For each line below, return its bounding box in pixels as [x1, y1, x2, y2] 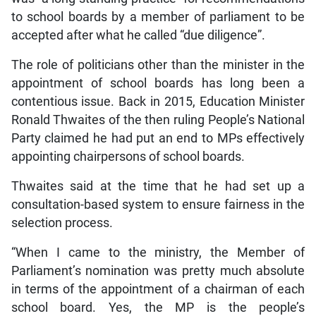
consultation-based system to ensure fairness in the [11, 197, 305, 212]
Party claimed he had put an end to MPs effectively [11, 131, 305, 146]
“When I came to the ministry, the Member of [11, 245, 305, 260]
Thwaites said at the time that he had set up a [11, 179, 305, 194]
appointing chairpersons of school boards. [11, 150, 245, 164]
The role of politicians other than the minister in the [11, 58, 305, 73]
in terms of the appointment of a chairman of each [11, 282, 305, 297]
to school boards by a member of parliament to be [11, 10, 305, 25]
